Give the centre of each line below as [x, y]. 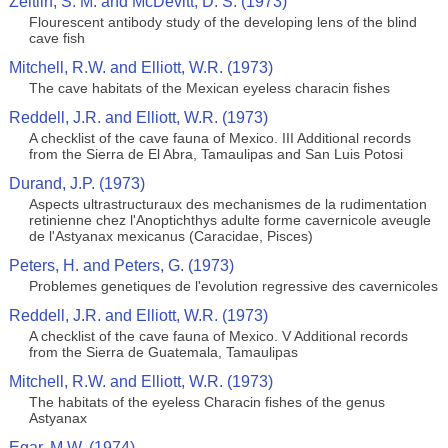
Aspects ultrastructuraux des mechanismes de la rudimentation [227, 204]
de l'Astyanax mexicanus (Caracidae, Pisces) [170, 236]
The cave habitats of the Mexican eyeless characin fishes [209, 88]
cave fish [56, 38]
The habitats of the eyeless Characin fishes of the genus [206, 402]
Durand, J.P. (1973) [76, 183]
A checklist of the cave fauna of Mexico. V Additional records [218, 336]
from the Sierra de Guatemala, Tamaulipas [163, 352]
